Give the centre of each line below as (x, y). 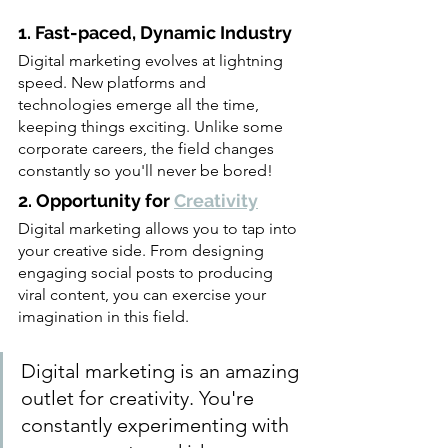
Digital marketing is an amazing (162, 371)
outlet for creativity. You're (140, 398)
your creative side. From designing (143, 250)
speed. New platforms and (114, 82)
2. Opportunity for (96, 200)
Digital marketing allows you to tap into (159, 228)
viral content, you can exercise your (144, 294)
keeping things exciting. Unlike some (152, 126)
